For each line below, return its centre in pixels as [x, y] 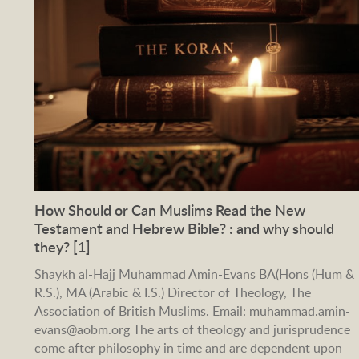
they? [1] [62, 246]
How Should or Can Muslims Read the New [169, 209]
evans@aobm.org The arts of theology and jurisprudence [192, 329]
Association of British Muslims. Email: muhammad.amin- [192, 311]
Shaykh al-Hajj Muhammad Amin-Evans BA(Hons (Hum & [194, 274]
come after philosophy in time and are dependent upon [188, 347]
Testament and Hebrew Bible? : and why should [184, 228]
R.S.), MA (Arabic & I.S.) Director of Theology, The [172, 292]
